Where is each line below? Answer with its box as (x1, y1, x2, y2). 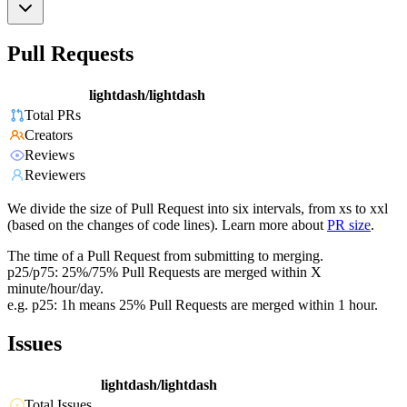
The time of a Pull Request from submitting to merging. (7, 248, 323, 264)
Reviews (25, 147, 74, 164)
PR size (327, 217, 371, 233)
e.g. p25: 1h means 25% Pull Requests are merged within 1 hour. (7, 297, 378, 313)
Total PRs (25, 107, 81, 124)
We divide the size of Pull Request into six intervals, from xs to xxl (7, 201, 388, 217)
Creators (25, 127, 73, 144)
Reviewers (25, 167, 85, 184)
